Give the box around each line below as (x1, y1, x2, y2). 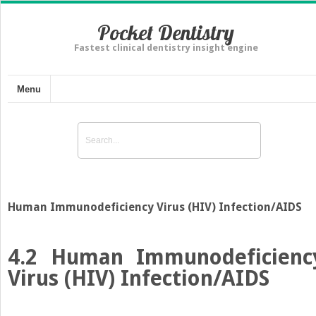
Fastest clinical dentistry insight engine (73, 42, 258, 53)
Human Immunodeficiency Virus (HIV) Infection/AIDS (8, 200, 302, 214)
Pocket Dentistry (97, 19, 234, 46)
